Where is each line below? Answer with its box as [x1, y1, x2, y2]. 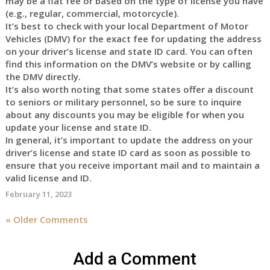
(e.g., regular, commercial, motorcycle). [5, 7, 179, 19]
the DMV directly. [5, 71, 81, 83]
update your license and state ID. [5, 121, 151, 133]
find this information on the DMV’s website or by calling [5, 58, 251, 70]
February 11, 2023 [5, 189, 72, 199]
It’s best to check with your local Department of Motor [5, 20, 248, 32]
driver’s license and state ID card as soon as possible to [5, 146, 251, 159]
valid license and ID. [5, 172, 92, 184]
